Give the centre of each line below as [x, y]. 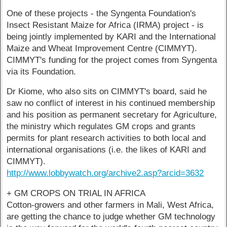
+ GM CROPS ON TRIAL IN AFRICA [76, 194]
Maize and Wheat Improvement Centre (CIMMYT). [102, 48]
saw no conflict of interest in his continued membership [111, 103]
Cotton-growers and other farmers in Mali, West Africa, [110, 205]
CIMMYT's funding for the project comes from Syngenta [112, 60]
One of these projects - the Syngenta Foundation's [102, 13]
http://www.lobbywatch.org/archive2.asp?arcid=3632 [105, 173]
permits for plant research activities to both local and [106, 138]
